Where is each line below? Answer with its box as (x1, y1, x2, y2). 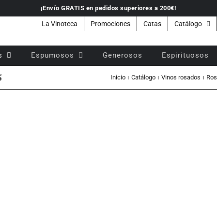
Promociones (91, 20, 130, 28)
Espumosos (31, 50, 74, 60)
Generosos (103, 50, 142, 60)
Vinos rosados (161, 74, 201, 81)
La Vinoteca (42, 20, 77, 28)
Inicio (110, 74, 125, 81)
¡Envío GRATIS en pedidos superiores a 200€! (40, 4, 177, 12)
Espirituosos (162, 50, 209, 60)
